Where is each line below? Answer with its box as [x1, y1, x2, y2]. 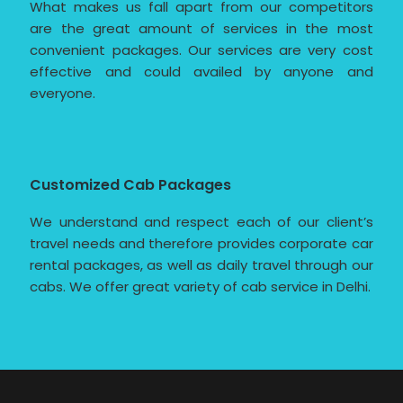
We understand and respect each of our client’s [30, 212, 373, 232]
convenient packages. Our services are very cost [30, 40, 373, 60]
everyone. [30, 84, 96, 103]
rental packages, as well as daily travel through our [30, 255, 373, 275]
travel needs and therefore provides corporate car [30, 234, 373, 254]
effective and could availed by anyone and [30, 62, 373, 82]
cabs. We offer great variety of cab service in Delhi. [30, 277, 372, 297]
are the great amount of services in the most [30, 19, 373, 39]
